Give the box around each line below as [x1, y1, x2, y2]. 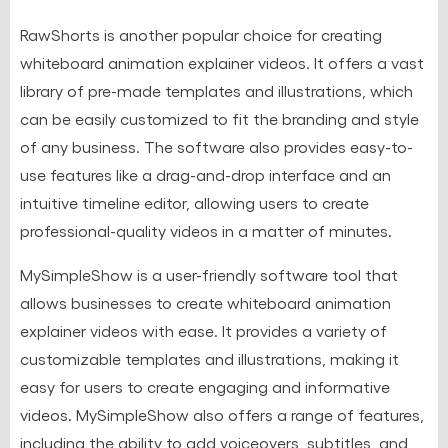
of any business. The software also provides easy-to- [20, 136, 413, 156]
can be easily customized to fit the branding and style [20, 108, 419, 128]
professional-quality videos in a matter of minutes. [20, 220, 392, 240]
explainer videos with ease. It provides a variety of [20, 320, 387, 340]
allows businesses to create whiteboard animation [20, 292, 391, 312]
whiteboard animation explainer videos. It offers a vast [20, 52, 424, 72]
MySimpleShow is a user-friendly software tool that [20, 264, 398, 284]
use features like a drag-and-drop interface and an [20, 164, 391, 184]
